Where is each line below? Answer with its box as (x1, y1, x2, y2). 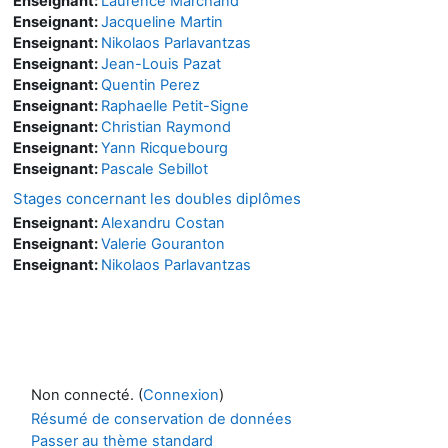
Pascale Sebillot (101, 159, 208, 178)
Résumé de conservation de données (31, 409, 292, 428)
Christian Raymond (101, 117, 231, 136)
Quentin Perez (101, 75, 200, 94)
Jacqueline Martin (101, 12, 223, 31)
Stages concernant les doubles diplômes (13, 188, 301, 208)
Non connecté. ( (31, 385, 143, 404)
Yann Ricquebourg (101, 138, 228, 157)
